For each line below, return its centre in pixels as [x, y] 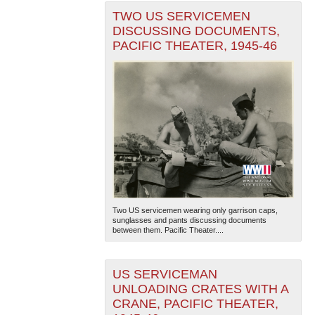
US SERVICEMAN [165, 274]
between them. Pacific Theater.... [168, 230]
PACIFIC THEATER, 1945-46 [194, 45]
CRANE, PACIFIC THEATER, [195, 303]
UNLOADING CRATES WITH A [200, 289]
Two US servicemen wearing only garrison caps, [195, 210]
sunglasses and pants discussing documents [189, 220]
